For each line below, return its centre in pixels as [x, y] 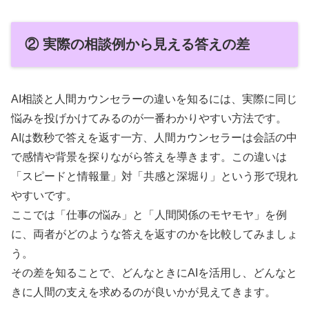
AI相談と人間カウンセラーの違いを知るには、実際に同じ [154, 99]
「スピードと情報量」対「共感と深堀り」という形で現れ [154, 176]
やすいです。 [44, 195]
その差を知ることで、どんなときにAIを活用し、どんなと [154, 272]
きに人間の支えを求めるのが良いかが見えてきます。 [143, 292]
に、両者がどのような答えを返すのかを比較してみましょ [154, 234]
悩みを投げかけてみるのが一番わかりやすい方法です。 [149, 118]
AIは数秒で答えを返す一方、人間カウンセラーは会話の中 [154, 137]
